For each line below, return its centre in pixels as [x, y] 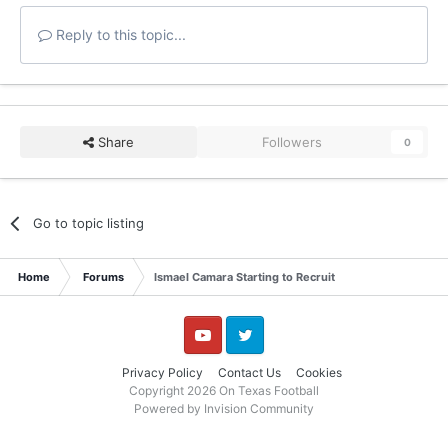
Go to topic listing [89, 222]
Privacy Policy [162, 372]
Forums [103, 276]
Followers [292, 141]
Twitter [243, 352]
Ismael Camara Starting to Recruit [244, 276]
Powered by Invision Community [224, 408]
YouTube [204, 352]
